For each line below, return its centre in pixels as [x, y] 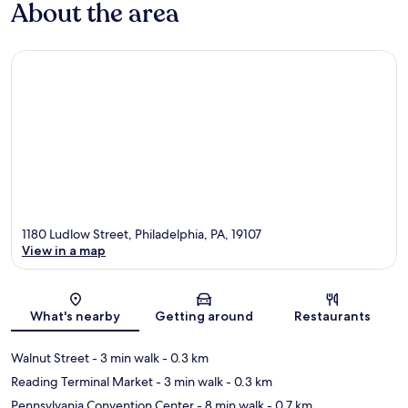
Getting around [204, 316]
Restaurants [333, 316]
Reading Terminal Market [82, 382]
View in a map [64, 251]
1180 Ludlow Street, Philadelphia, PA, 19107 [142, 235]
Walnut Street [50, 358]
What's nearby [76, 316]
